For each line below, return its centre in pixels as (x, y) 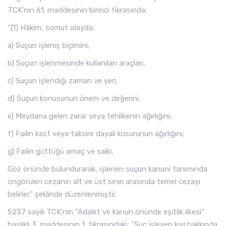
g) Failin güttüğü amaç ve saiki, (61, 151)
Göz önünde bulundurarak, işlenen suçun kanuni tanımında (107, 169)
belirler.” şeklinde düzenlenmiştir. (62, 194)
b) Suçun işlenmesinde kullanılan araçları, (76, 63)
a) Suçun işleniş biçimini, (49, 45)
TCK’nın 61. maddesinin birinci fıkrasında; (77, 10)
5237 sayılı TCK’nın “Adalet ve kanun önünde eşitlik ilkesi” (106, 212)
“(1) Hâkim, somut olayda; (51, 28)
